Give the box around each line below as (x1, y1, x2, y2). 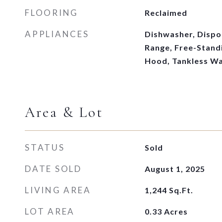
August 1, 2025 (144, 164, 205, 173)
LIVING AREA (25, 185, 91, 195)
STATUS (25, 142, 65, 153)
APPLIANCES (25, 29, 89, 39)
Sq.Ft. (168, 185, 193, 195)
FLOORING (25, 7, 78, 18)
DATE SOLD (25, 164, 82, 174)
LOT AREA (25, 206, 75, 217)
